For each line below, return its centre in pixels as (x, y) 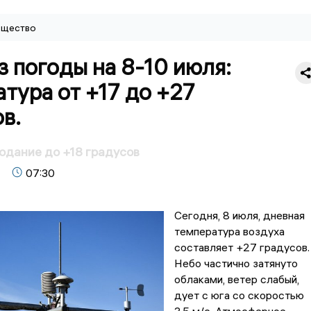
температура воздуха (229, 232)
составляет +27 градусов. (242, 247)
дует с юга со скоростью (239, 295)
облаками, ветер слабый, (236, 279)
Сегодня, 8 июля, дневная (239, 216)
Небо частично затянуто (236, 263)
